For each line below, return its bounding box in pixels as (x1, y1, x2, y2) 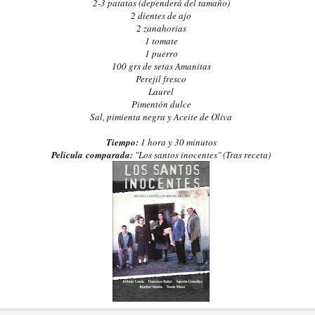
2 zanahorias (136, 21, 186, 34)
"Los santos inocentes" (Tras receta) (133, 148, 271, 161)
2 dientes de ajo (131, 8, 191, 22)
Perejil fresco (136, 72, 186, 85)
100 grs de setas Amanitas (111, 59, 211, 72)
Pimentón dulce (131, 97, 191, 110)
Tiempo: (105, 135, 141, 148)
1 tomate (144, 34, 178, 47)
